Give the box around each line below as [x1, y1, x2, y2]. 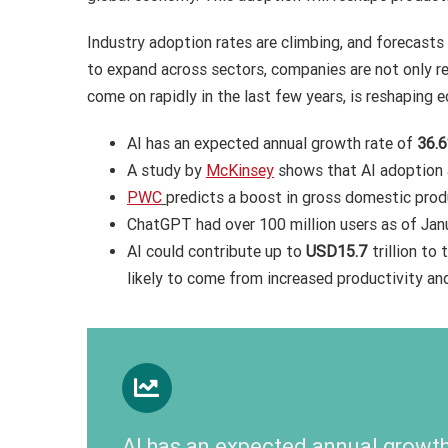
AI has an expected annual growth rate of [126, 134, 417, 153]
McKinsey [205, 161, 274, 180]
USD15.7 [305, 242, 368, 261]
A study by [126, 161, 206, 180]
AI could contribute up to [126, 242, 306, 261]
